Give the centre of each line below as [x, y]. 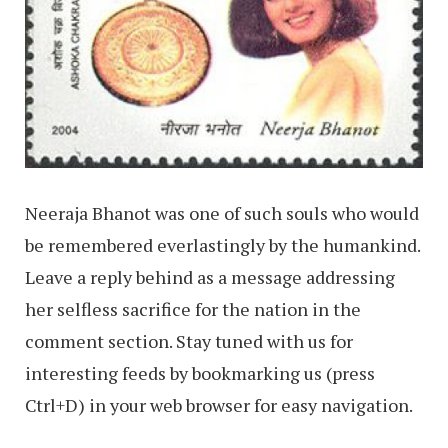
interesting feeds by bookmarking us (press [200, 372]
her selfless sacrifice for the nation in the [193, 308]
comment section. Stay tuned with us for [189, 340]
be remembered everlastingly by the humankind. [222, 244]
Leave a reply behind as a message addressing [210, 276]
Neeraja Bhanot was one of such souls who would [222, 212]
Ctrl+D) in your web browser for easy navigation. [219, 404]
